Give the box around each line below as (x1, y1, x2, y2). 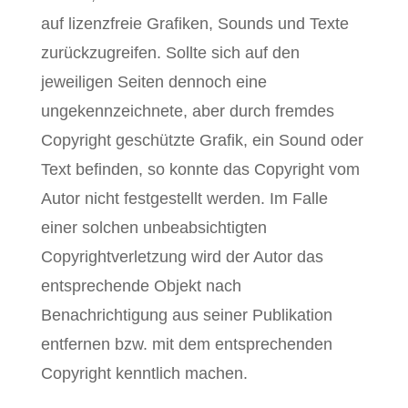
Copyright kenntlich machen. (40, 364, 248, 382)
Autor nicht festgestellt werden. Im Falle (40, 189, 328, 208)
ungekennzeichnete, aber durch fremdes (40, 102, 334, 120)
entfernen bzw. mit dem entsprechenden (40, 335, 332, 353)
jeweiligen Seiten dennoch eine (40, 73, 267, 91)
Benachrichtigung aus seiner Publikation (40, 306, 332, 324)
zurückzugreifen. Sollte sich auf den (40, 44, 300, 62)
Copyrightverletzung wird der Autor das (40, 248, 323, 266)
